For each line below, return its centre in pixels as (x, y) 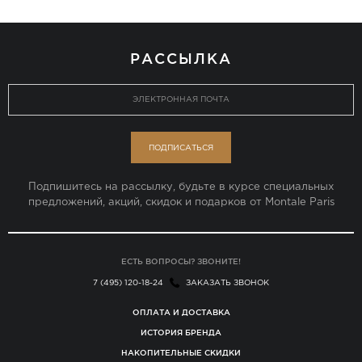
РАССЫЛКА (181, 59)
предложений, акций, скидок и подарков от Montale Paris (181, 203)
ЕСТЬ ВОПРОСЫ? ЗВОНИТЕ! (181, 262)
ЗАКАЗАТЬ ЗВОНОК (227, 284)
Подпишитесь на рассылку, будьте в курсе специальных (181, 187)
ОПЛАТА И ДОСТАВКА (181, 313)
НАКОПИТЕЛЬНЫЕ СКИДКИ (181, 353)
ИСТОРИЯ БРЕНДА (181, 333)
